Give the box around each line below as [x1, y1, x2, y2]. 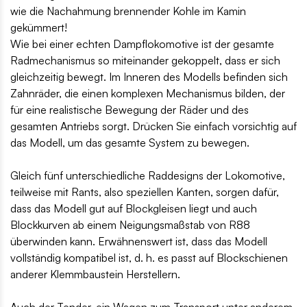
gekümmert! [10, 21, 67, 35]
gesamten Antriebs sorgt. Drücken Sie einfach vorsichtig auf [10, 119, 297, 134]
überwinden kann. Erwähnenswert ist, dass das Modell [10, 234, 267, 249]
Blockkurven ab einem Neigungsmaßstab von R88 [10, 218, 250, 232]
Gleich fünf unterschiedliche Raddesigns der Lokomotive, [10, 169, 285, 183]
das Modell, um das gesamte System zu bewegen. [10, 136, 249, 150]
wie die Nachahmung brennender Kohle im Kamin [10, 4, 246, 19]
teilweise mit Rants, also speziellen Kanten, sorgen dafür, [10, 185, 279, 199]
